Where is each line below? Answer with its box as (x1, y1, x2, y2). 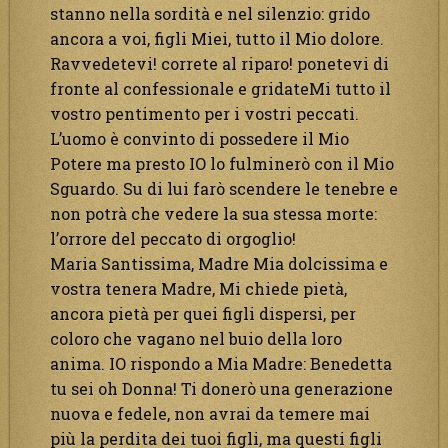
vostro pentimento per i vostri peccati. (50, 102, 359, 124)
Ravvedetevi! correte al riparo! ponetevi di (50, 52, 389, 74)
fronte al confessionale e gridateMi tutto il (50, 77, 391, 99)
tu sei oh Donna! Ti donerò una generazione (50, 377, 393, 399)
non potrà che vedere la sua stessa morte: (50, 202, 377, 224)
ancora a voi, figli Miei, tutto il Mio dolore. (50, 27, 384, 49)
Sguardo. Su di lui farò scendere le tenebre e (50, 177, 398, 199)
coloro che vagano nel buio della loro (50, 327, 342, 349)
